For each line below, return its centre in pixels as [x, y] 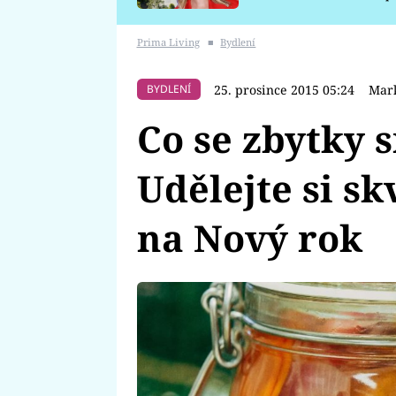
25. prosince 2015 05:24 [284, 89]
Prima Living [168, 42]
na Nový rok [249, 237]
